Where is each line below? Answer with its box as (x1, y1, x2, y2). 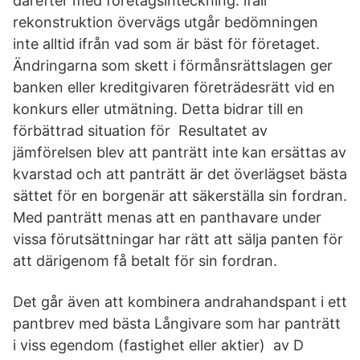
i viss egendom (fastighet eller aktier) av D (13, 337, 304, 354)
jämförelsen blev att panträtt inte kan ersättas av (13, 144, 346, 161)
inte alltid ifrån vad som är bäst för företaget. (13, 35, 320, 52)
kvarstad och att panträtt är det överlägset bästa (13, 166, 347, 182)
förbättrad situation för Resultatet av (13, 122, 268, 139)
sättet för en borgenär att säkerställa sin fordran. (13, 187, 347, 204)
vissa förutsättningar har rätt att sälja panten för (13, 231, 343, 247)
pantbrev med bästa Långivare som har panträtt (13, 315, 341, 332)
